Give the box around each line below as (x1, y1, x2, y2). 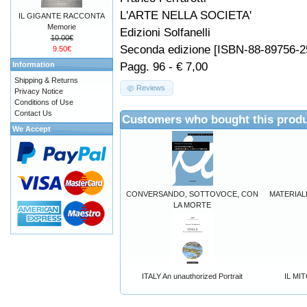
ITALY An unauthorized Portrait (142, 271, 243, 280)
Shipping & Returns (14, 76, 78, 84)
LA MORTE (173, 200, 211, 209)
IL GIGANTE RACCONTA (19, 12, 105, 20)
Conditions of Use (14, 98, 73, 106)
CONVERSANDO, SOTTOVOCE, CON (126, 189, 258, 198)
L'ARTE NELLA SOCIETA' (120, 8, 251, 23)
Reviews (136, 84, 166, 93)
